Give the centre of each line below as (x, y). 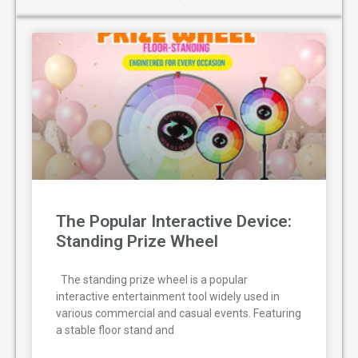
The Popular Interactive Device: (174, 221)
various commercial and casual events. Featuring (179, 313)
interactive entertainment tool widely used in (168, 296)
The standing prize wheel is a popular (152, 279)
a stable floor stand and (115, 330)
